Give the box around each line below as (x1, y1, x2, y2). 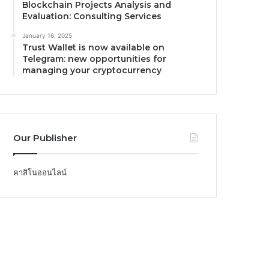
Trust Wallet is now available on (22, 41, 165, 53)
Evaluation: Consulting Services (22, 10, 162, 22)
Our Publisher (13, 131, 77, 144)
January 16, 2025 (22, 31, 73, 39)
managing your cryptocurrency (22, 64, 162, 76)
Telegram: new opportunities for (22, 53, 167, 64)
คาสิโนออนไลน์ (13, 167, 67, 177)
